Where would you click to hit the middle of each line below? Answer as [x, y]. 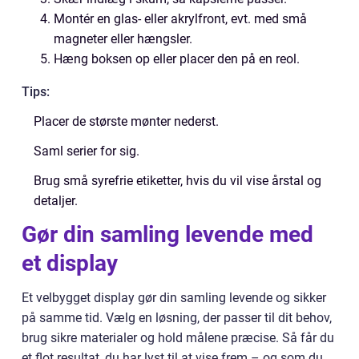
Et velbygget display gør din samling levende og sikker [174, 298]
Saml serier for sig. [87, 151]
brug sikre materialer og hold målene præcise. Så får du [178, 338]
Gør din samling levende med [167, 234]
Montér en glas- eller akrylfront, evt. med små [180, 19]
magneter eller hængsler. [123, 39]
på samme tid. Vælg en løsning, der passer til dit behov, [177, 318]
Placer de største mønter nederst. [126, 121]
